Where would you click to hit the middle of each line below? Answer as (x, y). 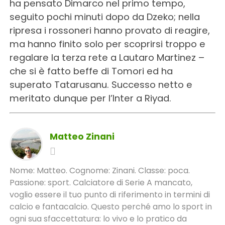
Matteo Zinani (82, 136)
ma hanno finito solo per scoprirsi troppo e (107, 44)
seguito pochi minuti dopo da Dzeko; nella (104, 17)
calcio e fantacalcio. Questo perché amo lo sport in (110, 206)
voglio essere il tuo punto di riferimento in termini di (109, 194)
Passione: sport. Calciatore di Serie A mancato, (101, 182)
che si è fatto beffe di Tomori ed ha (91, 71)
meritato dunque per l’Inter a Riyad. (90, 98)
